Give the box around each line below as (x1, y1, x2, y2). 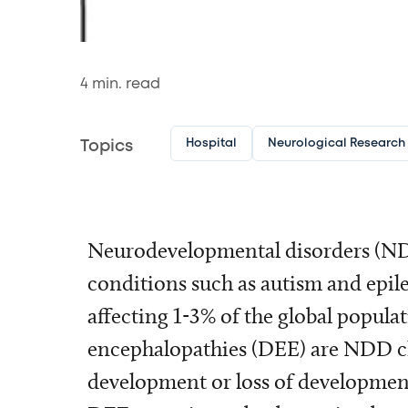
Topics (80, 139, 133, 154)
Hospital (185, 138, 237, 148)
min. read (88, 76, 160, 91)
